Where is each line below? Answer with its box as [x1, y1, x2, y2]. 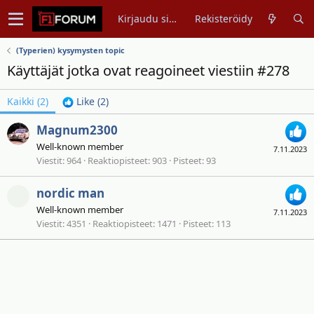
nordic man [36, 184, 104, 201]
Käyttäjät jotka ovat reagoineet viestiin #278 [7, 61, 289, 80]
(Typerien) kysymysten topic [15, 45, 125, 55]
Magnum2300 [36, 122, 118, 139]
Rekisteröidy [195, 12, 253, 25]
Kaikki [7, 95, 34, 108]
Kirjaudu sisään [169, 12, 177, 25]
